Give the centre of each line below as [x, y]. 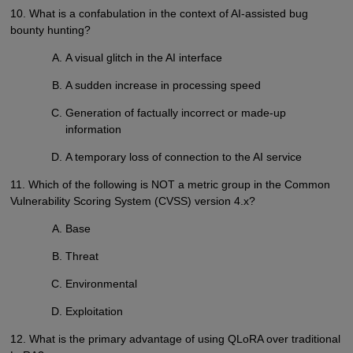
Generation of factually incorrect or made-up [176, 112]
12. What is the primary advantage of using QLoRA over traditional [175, 339]
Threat [82, 256]
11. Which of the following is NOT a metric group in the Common [170, 184]
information [94, 129]
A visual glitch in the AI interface [144, 57]
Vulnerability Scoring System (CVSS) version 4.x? [132, 201]
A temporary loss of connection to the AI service [184, 156]
